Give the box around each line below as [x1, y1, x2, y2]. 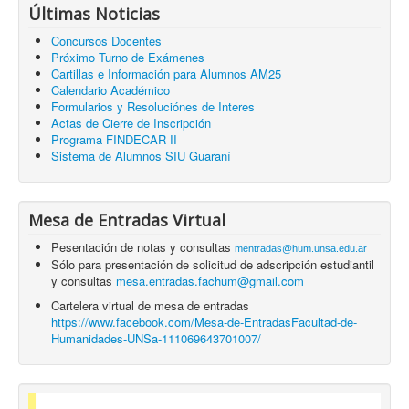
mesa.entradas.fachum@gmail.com [116, 271, 304, 289]
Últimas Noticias [28, 2, 160, 25]
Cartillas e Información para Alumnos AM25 [51, 64, 281, 82]
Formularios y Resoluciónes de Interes [51, 97, 255, 115]
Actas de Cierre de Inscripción [51, 113, 211, 131]
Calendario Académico [51, 80, 170, 99]
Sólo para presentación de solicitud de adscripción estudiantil [51, 255, 374, 273]
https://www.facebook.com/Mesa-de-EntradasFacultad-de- [51, 312, 357, 330]
